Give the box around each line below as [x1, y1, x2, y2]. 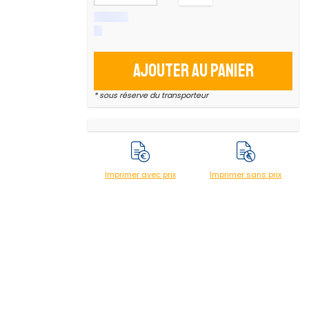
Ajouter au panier [132, 59, 254, 83]
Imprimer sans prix [210, 168, 282, 180]
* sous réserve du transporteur [93, 90, 208, 101]
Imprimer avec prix [104, 168, 176, 180]
